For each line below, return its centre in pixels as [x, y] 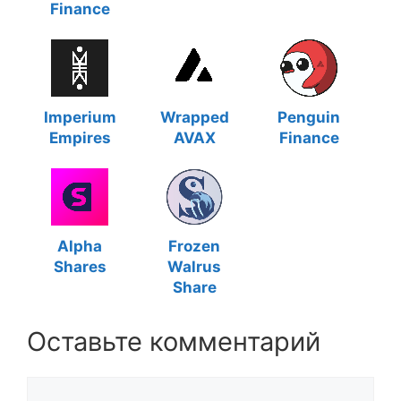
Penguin [309, 117]
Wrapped [194, 117]
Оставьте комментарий [174, 341]
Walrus [194, 267]
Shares [80, 267]
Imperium [80, 117]
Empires [80, 138]
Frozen [194, 246]
